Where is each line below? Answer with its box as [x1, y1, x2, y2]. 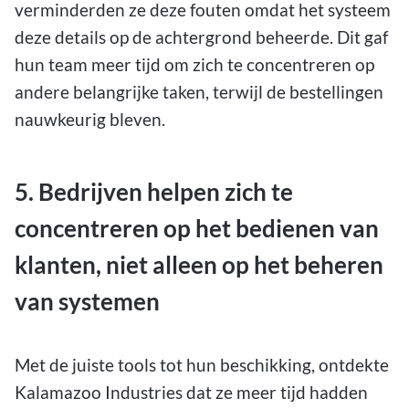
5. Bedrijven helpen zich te [15, 178, 293, 206]
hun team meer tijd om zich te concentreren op [15, 54, 374, 76]
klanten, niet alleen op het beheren [15, 251, 383, 279]
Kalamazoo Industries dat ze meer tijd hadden [15, 381, 368, 403]
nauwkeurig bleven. [15, 109, 165, 131]
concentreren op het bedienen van [15, 215, 379, 243]
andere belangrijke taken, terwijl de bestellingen [15, 81, 383, 103]
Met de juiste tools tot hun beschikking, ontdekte [15, 353, 389, 375]
